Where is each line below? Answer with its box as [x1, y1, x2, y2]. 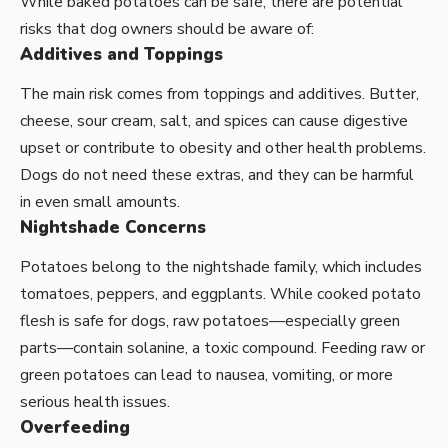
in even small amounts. [20, 191, 180, 214]
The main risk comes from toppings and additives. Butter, [20, 83, 419, 106]
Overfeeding [20, 416, 130, 440]
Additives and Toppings [20, 42, 223, 66]
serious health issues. [20, 391, 170, 414]
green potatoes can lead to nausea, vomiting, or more [20, 364, 393, 387]
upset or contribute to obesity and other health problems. [20, 137, 426, 160]
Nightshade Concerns [20, 216, 206, 240]
